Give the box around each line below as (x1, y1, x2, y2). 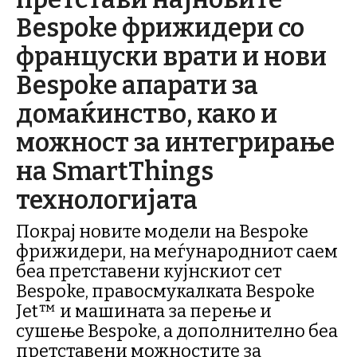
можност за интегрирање (16, 127, 335, 158)
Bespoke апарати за (16, 70, 258, 100)
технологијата (16, 185, 198, 215)
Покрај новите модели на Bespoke (16, 221, 308, 242)
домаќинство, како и (16, 99, 277, 129)
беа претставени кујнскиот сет (16, 261, 282, 282)
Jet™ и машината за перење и (16, 300, 272, 322)
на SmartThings (16, 156, 214, 186)
